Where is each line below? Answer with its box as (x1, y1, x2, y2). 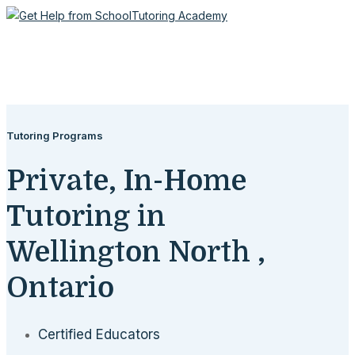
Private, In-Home (6, 164, 246, 197)
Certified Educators (38, 326, 160, 342)
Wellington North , (6, 235, 265, 269)
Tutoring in (6, 200, 166, 233)
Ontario (6, 271, 114, 304)
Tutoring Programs (6, 128, 103, 142)
